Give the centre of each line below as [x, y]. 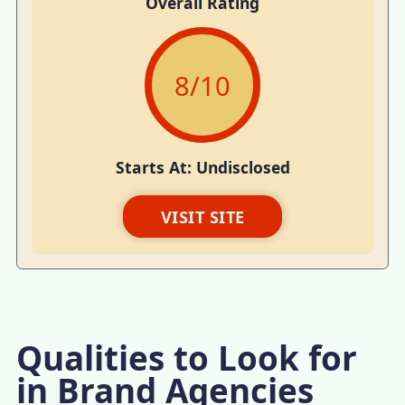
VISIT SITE [202, 217]
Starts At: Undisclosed [202, 168]
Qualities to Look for [187, 358]
